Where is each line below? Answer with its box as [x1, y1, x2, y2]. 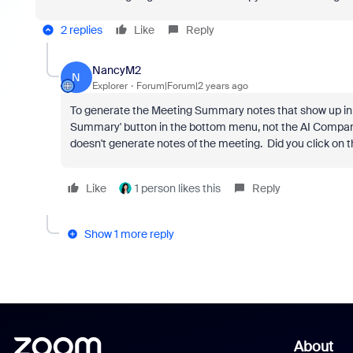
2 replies [60, 23, 102, 37]
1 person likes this [134, 181, 221, 195]
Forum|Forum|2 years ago [136, 79, 248, 92]
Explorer [91, 79, 128, 92]
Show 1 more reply [84, 227, 174, 241]
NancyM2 [91, 62, 141, 77]
